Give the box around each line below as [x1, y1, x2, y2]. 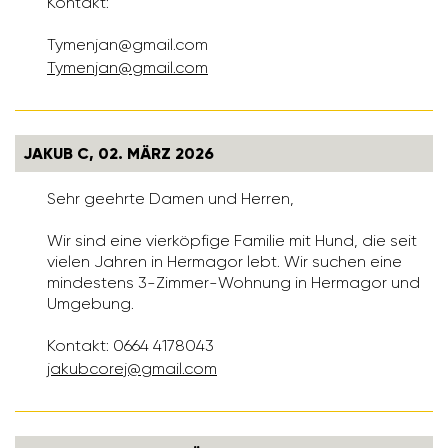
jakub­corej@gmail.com [47, 359, 217, 379]
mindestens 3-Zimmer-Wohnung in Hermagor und [47, 273, 420, 293]
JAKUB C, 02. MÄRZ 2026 [23, 144, 214, 164]
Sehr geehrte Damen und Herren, [47, 189, 294, 209]
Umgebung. [47, 294, 134, 314]
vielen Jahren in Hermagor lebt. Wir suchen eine [47, 252, 402, 272]
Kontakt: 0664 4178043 [47, 336, 214, 356]
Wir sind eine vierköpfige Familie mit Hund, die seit [47, 231, 417, 251]
